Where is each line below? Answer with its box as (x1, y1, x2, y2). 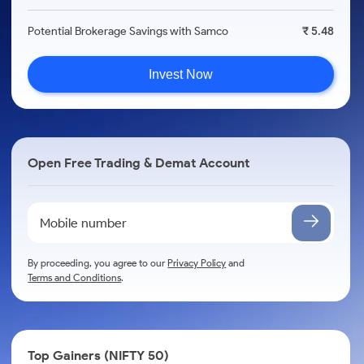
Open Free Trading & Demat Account (28, 155, 250, 171)
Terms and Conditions (28, 271, 122, 284)
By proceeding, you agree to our (28, 257, 168, 269)
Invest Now (149, 67, 214, 81)
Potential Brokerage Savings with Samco (28, 24, 229, 38)
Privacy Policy (167, 257, 227, 269)
